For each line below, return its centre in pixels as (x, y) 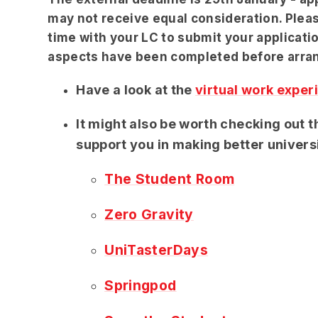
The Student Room (170, 179)
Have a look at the (136, 90)
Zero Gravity (149, 214)
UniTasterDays (157, 250)
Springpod (141, 286)
